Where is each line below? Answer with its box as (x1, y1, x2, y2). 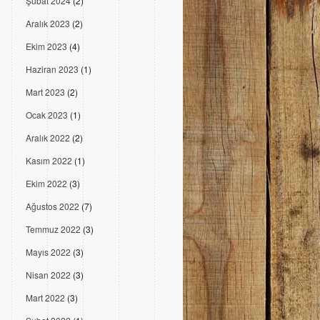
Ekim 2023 (26, 40, 67, 52)
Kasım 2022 (26, 154, 72, 166)
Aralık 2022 (26, 131, 70, 144)
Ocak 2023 (26, 109, 68, 121)
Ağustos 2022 (26, 200, 79, 212)
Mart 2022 (26, 291, 65, 304)
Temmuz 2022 (26, 223, 81, 235)
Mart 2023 (26, 86, 65, 98)
